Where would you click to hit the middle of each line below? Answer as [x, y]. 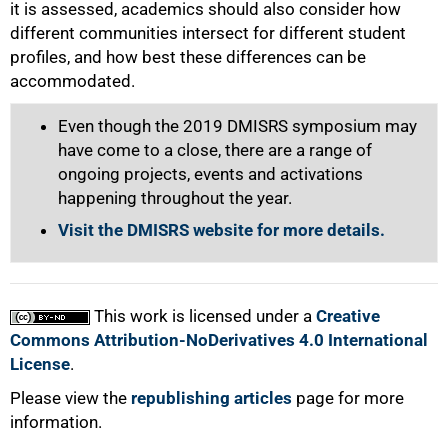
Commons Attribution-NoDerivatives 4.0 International [219, 340]
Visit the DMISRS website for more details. [221, 230]
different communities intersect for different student [208, 33]
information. [56, 422]
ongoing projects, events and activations [210, 174]
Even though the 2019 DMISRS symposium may [237, 126]
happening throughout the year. [175, 198]
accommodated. [72, 81]
